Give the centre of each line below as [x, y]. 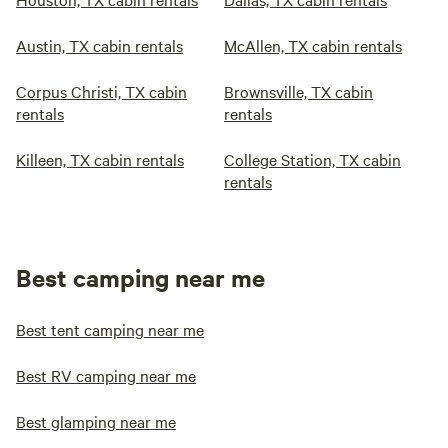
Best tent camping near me [110, 329]
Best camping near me [140, 277]
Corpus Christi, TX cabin [101, 91]
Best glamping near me [96, 421]
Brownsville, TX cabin [298, 91]
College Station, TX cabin [312, 159]
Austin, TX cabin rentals [99, 45]
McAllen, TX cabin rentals [313, 45]
